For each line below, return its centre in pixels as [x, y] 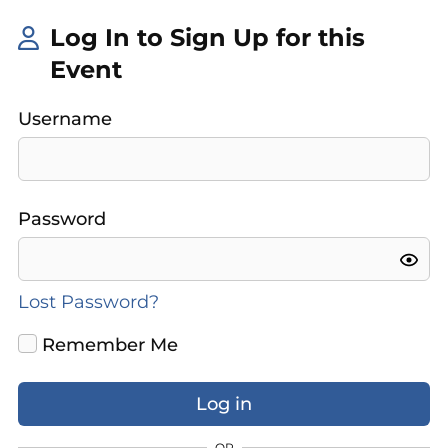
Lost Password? [88, 302]
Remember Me [108, 345]
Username [64, 119]
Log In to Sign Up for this [207, 37]
